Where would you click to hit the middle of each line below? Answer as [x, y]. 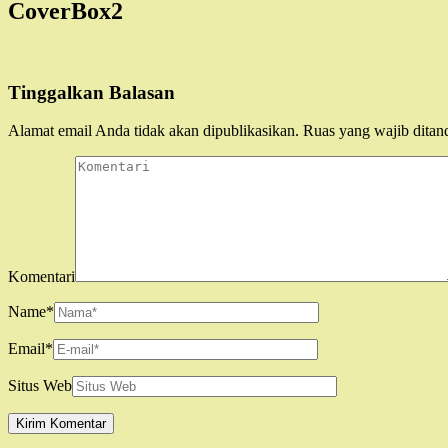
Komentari [41, 277]
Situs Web [40, 386]
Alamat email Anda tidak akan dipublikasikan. [153, 131]
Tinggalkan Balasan [91, 92]
